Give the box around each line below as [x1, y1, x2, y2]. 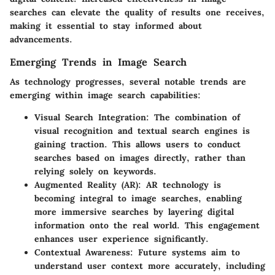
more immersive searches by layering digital [34, 206, 234, 218]
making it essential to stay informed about [10, 20, 202, 31]
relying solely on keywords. [34, 166, 157, 177]
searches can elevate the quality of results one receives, [10, 7, 265, 18]
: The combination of [146, 112, 240, 123]
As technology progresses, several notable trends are [10, 76, 246, 88]
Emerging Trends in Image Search [10, 56, 187, 68]
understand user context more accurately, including [34, 260, 265, 272]
